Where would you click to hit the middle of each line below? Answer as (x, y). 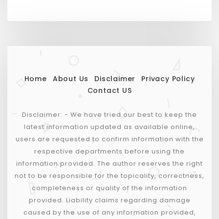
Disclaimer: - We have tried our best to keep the (109, 114)
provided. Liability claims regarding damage (109, 200)
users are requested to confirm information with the (109, 139)
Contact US (109, 90)
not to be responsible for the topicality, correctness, (109, 175)
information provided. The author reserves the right (109, 163)
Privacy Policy (168, 78)
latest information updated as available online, (109, 127)
